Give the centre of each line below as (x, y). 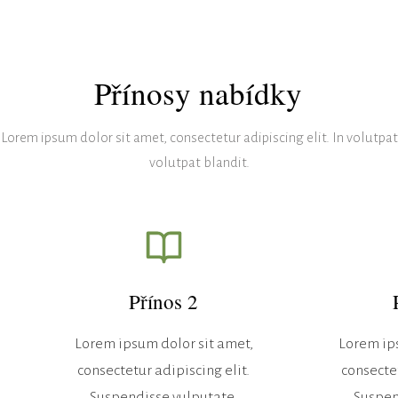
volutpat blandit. (199, 162)
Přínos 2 (164, 301)
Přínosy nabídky (199, 92)
